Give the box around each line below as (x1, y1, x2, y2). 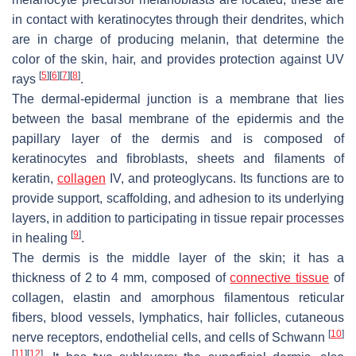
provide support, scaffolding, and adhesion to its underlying (12, 191, 344, 205)
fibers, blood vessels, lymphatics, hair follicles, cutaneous (12, 310, 344, 324)
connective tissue (230, 270, 330, 284)
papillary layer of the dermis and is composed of (12, 131, 344, 145)
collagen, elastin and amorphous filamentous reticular (12, 290, 344, 304)
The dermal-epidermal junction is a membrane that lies (12, 91, 344, 106)
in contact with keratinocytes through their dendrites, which (12, 12, 344, 26)
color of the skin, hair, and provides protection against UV (12, 52, 344, 66)
